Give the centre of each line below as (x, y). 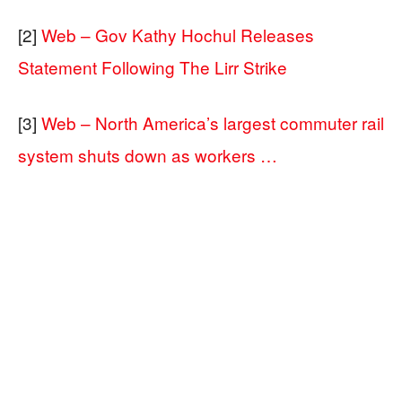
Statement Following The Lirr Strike (153, 66)
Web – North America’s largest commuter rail (213, 122)
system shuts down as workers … (148, 154)
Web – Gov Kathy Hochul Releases (178, 34)
